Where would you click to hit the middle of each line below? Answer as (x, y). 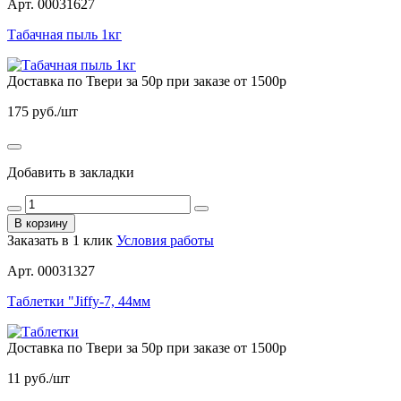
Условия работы (165, 240)
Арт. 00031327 (51, 270)
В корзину (41, 223)
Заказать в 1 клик (62, 240)
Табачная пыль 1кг (64, 34)
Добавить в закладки (71, 172)
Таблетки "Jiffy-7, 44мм (79, 301)
